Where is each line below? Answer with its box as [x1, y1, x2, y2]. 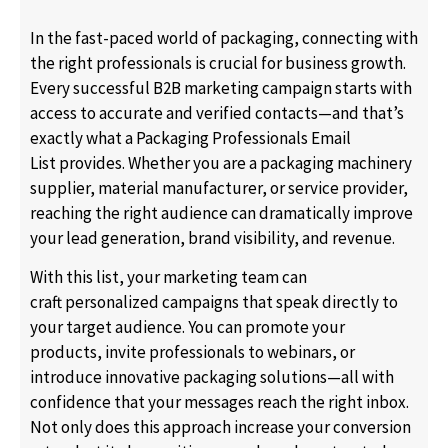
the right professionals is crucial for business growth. [30, 51, 406, 74]
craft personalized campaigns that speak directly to [30, 291, 398, 314]
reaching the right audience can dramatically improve [30, 201, 413, 224]
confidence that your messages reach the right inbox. [30, 391, 409, 414]
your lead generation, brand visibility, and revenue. [30, 226, 395, 249]
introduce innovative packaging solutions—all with [30, 366, 394, 389]
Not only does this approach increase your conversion [30, 416, 411, 439]
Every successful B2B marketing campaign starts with [30, 76, 412, 99]
